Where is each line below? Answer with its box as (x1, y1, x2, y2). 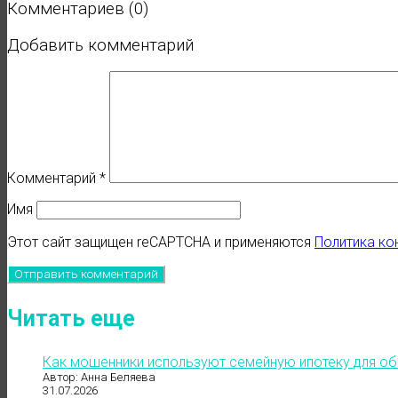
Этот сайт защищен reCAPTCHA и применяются (7, 234, 314, 251)
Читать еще (7, 306, 135, 332)
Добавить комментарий (7, 35, 194, 55)
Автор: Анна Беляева (43, 370, 155, 385)
